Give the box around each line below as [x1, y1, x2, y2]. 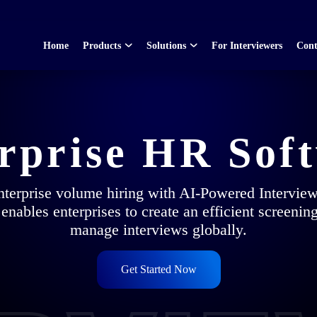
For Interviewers [211, 40, 282, 51]
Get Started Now [120, 263, 197, 275]
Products [82, 40, 121, 51]
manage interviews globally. [70, 221, 247, 238]
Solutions [146, 40, 186, 51]
